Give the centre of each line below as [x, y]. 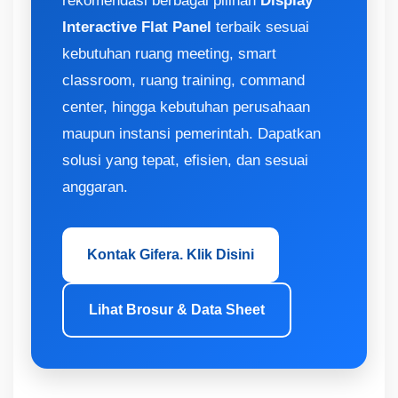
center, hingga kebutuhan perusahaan [186, 107]
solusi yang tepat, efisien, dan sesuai [185, 160]
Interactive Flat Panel [137, 27]
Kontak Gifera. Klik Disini [171, 254]
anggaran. [95, 187]
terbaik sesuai [260, 27]
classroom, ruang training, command [183, 80]
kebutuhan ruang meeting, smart [169, 53]
